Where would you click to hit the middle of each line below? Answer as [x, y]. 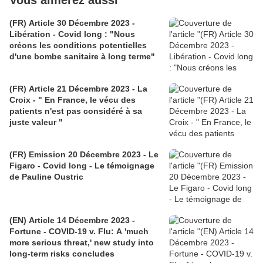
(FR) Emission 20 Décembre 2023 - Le [84, 155]
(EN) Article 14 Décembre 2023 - [72, 220]
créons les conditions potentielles [78, 45]
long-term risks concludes [62, 254]
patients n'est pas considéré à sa [76, 111]
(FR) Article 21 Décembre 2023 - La [78, 89]
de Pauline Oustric [46, 177]
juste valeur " [36, 122]
